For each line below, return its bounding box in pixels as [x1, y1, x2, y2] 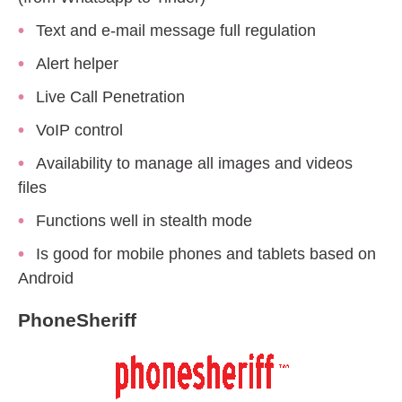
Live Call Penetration [36, 88, 185, 107]
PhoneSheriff [18, 310, 136, 331]
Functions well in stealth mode [36, 212, 252, 231]
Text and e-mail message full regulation [36, 22, 316, 40]
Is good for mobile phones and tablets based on [36, 245, 376, 264]
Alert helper [36, 55, 118, 74]
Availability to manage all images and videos [36, 154, 353, 173]
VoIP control [36, 121, 123, 140]
